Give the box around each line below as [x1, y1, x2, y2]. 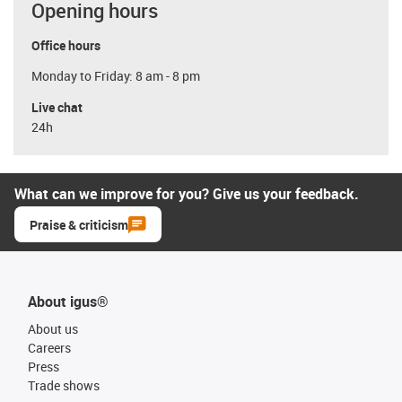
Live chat [31, 98, 83, 116]
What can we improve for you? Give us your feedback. [14, 183, 359, 204]
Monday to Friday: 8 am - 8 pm [31, 67, 200, 84]
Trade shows [28, 376, 100, 394]
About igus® [28, 291, 109, 311]
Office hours [31, 36, 100, 54]
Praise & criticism [30, 215, 128, 233]
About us [28, 319, 78, 337]
